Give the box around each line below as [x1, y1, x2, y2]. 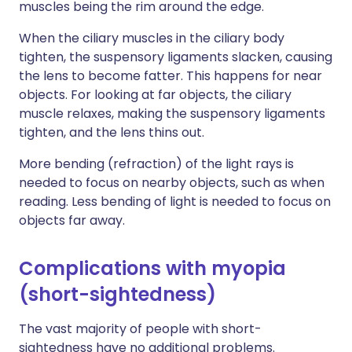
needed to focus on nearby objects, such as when [19, 174, 324, 192]
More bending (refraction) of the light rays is [19, 155, 294, 174]
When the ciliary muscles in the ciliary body [19, 29, 284, 48]
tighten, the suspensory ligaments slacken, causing [19, 48, 332, 67]
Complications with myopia [19, 255, 286, 282]
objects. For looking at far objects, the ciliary [19, 86, 291, 104]
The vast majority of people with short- [19, 320, 262, 339]
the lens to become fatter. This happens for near [19, 67, 322, 86]
